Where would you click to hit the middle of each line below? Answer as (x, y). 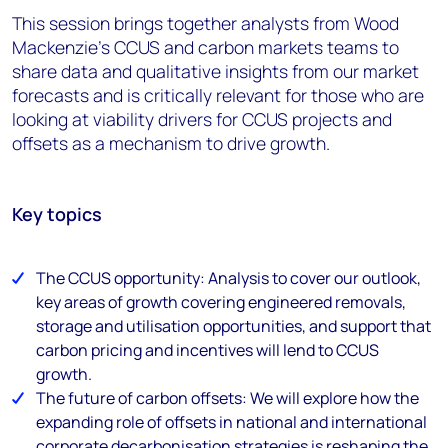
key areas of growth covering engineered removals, (221, 302)
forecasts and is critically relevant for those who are (218, 95)
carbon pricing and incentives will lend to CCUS (207, 350)
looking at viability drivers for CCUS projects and (202, 119)
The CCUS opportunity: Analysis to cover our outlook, (228, 278)
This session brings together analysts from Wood (205, 23)
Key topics (57, 214)
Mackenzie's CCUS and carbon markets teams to (205, 47)
